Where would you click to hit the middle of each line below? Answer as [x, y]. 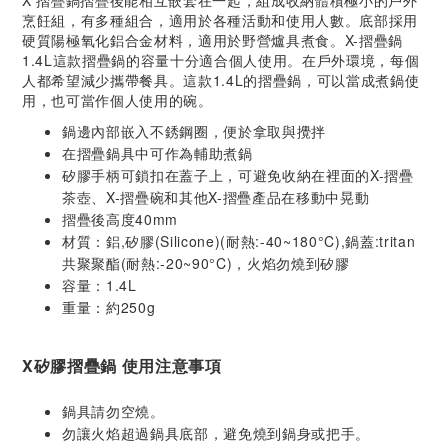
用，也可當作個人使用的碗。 [117, 100]
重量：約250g [109, 307]
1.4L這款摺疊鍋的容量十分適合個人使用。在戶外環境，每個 [221, 60]
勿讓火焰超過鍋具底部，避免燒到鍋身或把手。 [216, 433]
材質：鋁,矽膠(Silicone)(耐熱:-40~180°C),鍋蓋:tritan [239, 241]
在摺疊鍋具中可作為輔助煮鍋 [157, 153]
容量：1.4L [99, 285]
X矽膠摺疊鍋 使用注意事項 [122, 365]
